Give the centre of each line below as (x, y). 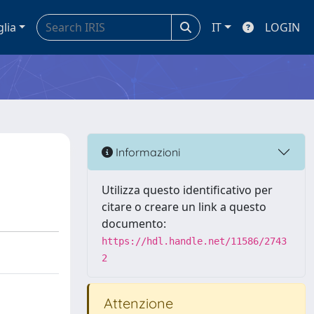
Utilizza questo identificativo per (187, 190)
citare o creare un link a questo (184, 207)
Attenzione (137, 303)
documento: (134, 224)
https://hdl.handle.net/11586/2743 (194, 241)
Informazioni (146, 152)
